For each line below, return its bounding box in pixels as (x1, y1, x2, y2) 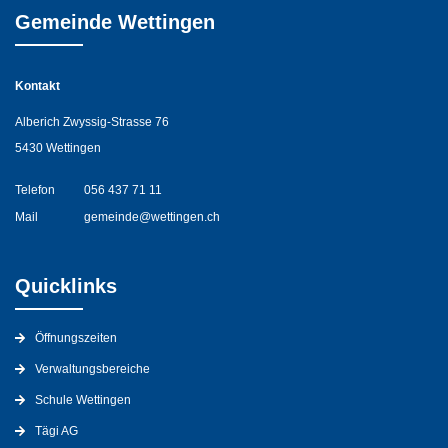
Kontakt (15, 79, 60, 94)
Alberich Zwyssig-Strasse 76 (15, 115, 169, 130)
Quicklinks (15, 275, 117, 298)
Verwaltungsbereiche (35, 362, 150, 377)
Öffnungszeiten (35, 331, 117, 346)
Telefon (15, 183, 55, 198)
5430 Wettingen (15, 141, 101, 156)
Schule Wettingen (35, 393, 131, 408)
